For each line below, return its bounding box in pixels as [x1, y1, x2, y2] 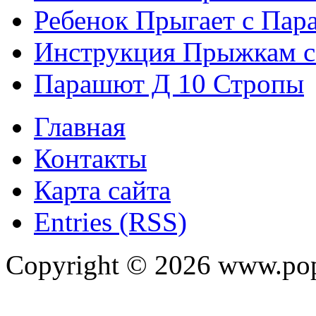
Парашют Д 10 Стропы [34, 68, 304, 99]
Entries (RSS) [34, 207, 187, 238]
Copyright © [6, 250, 154, 281]
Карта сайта [34, 175, 171, 206]
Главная [34, 111, 126, 142]
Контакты [34, 143, 147, 174]
